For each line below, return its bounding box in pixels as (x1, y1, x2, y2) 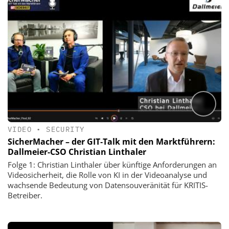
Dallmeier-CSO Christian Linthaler (8, 146, 146, 157)
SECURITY (46, 124, 85, 134)
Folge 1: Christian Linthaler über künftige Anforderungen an (8, 159, 217, 170)
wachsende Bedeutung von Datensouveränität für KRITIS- (8, 179, 208, 190)
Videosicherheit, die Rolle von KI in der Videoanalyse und (8, 169, 207, 180)
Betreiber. (8, 190, 42, 200)
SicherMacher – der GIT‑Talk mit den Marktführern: (8, 135, 215, 147)
